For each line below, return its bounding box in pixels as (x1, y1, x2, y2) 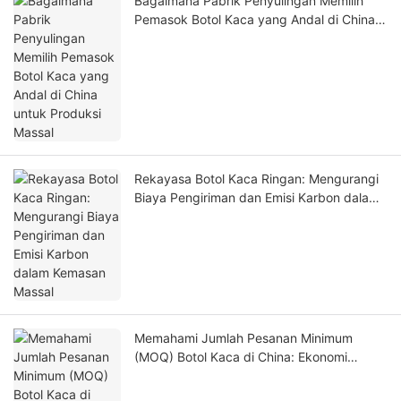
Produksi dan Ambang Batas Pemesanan (134, 368, 372, 384)
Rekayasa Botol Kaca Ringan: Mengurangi (134, 171, 379, 187)
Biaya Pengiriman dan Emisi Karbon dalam (134, 190, 380, 206)
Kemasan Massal (134, 209, 231, 225)
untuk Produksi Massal (134, 30, 266, 47)
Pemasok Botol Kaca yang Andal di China (134, 12, 375, 28)
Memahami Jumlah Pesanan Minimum (134, 330, 353, 346)
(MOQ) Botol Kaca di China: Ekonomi (134, 349, 347, 365)
